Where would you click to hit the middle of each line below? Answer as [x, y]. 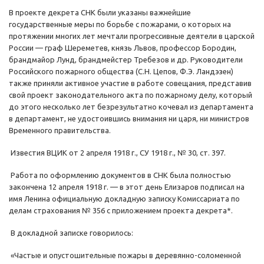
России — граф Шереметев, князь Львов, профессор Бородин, [123, 48]
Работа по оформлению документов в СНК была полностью [120, 175]
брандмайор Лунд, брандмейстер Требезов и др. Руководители [126, 60]
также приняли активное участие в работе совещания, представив [130, 83]
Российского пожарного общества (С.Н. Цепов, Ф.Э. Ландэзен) [121, 72]
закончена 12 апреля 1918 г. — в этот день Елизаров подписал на [127, 187]
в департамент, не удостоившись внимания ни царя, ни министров [129, 119]
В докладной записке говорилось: [71, 233]
